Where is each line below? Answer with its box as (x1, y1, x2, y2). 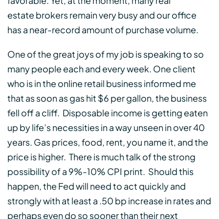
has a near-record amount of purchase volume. (7, 24, 203, 36)
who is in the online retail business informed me (7, 78, 196, 89)
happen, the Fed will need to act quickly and (7, 180, 186, 192)
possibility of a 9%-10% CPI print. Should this (7, 166, 194, 177)
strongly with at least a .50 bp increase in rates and (7, 195, 211, 207)
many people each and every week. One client (7, 63, 196, 75)
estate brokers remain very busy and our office (7, 9, 197, 21)
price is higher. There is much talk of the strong (7, 151, 196, 163)
